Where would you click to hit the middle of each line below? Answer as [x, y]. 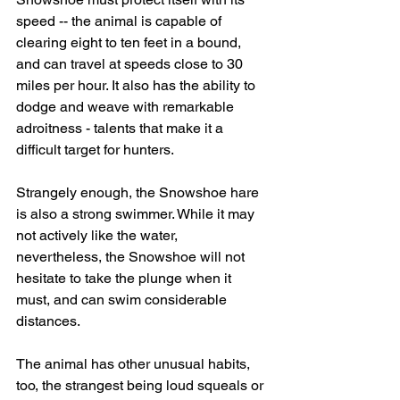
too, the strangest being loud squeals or [142, 385]
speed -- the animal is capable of [121, 21]
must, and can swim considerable [123, 299]
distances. [48, 321]
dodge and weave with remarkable [127, 106]
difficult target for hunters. [95, 149]
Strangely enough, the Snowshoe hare [139, 192]
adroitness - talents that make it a [121, 128]
